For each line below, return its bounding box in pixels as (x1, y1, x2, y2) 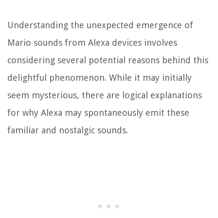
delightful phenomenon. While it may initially (7, 73, 192, 83)
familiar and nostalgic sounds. (7, 125, 128, 136)
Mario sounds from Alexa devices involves (7, 37, 177, 48)
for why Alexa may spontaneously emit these (7, 108, 189, 118)
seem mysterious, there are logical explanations (7, 90, 202, 101)
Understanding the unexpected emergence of (7, 20, 193, 31)
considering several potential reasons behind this (7, 55, 208, 66)
